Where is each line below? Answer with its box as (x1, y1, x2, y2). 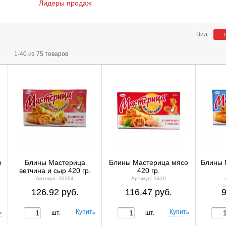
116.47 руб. (125, 187, 172, 198)
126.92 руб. (31, 187, 79, 198)
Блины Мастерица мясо (109, 158, 188, 166)
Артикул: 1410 (131, 176, 166, 181)
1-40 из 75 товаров (14, 50, 69, 58)
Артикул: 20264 (36, 176, 74, 181)
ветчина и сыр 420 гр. (19, 166, 91, 175)
